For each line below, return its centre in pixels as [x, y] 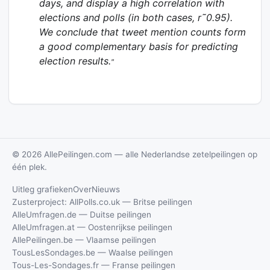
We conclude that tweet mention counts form [143, 32]
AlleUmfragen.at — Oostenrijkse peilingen [92, 227]
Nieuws [106, 189]
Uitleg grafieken [42, 189]
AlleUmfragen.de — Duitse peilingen [82, 214]
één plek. [30, 167]
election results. [75, 61]
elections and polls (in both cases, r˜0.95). [136, 17]
